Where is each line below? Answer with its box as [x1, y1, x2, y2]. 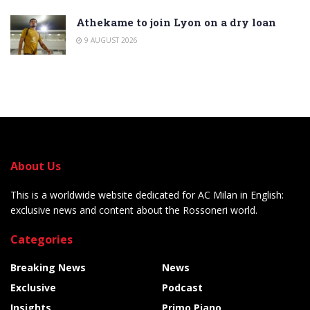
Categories [10, 231, 73, 247]
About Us [10, 158, 61, 174]
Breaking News [10, 260, 86, 274]
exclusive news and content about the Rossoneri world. [10, 203, 257, 217]
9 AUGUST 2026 [82, 35, 138, 45]
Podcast [162, 280, 203, 294]
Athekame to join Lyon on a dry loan [76, 15, 276, 29]
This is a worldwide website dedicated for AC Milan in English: [10, 188, 284, 201]
